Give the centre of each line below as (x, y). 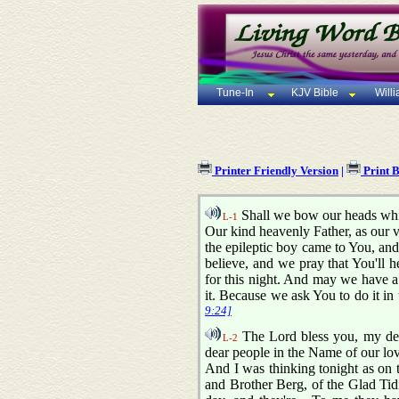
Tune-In (235, 93)
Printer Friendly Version (275, 171)
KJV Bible (314, 93)
